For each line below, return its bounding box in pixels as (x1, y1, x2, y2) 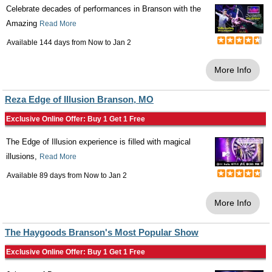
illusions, (6, 152, 39, 161)
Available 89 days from (7, 171, 84, 180)
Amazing (6, 19, 39, 28)
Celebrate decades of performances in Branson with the (6, 4, 201, 13)
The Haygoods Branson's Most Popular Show (5, 227, 199, 237)
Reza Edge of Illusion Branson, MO (5, 94, 154, 104)
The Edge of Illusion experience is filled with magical (6, 137, 191, 146)
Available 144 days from (7, 38, 88, 47)
